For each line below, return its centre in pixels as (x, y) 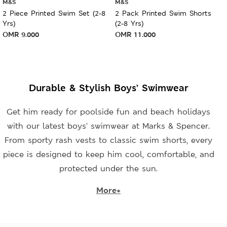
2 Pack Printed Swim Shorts (163, 13)
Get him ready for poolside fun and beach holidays (108, 112)
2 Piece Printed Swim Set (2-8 (54, 13)
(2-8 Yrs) (129, 23)
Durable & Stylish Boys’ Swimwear (108, 88)
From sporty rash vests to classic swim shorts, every (108, 140)
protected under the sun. (108, 168)
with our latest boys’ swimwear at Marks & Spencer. (108, 126)
